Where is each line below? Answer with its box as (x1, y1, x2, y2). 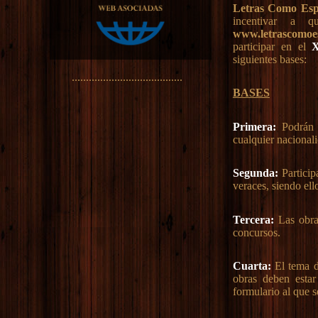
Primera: (232, 120, 276, 133)
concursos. (232, 226, 280, 238)
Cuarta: (232, 260, 271, 273)
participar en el (232, 40, 312, 53)
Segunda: (232, 167, 278, 180)
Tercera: (232, 213, 274, 226)
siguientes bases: (232, 53, 307, 65)
